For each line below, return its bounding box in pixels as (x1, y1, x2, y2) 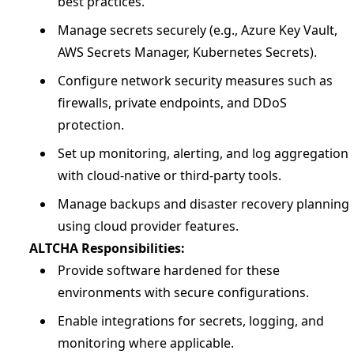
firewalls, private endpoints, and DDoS (58, 94, 287, 111)
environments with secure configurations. (58, 284, 309, 301)
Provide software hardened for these (58, 262, 280, 279)
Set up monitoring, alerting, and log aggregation (58, 145, 348, 162)
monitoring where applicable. (58, 334, 234, 352)
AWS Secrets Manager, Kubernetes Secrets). (58, 43, 317, 61)
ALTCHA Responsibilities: (29, 239, 185, 257)
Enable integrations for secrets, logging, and (58, 312, 324, 330)
